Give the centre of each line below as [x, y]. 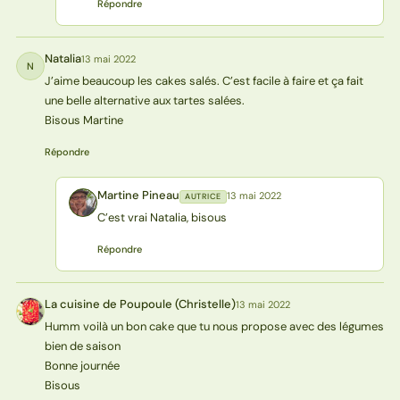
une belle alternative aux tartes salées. [144, 101]
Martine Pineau [138, 196]
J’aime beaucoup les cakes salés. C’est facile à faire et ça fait [204, 81]
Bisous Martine [83, 121]
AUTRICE [203, 197]
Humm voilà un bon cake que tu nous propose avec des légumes [214, 327]
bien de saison [82, 346]
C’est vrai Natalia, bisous [162, 218]
